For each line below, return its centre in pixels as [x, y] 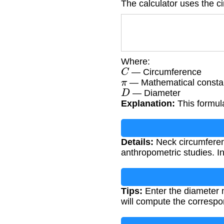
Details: [137, 142]
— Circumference [165, 72]
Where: [135, 62]
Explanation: [148, 104]
